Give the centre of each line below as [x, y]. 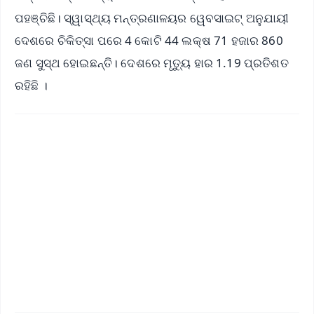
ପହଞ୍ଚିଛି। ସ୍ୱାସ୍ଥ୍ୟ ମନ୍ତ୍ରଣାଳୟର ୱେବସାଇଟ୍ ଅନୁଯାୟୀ [152, 18]
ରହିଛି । [31, 86]
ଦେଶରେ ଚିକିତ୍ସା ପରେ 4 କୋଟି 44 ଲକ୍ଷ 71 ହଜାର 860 [149, 41]
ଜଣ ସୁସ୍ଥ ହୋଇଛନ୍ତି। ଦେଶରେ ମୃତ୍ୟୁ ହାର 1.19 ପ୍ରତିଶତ [152, 63]
